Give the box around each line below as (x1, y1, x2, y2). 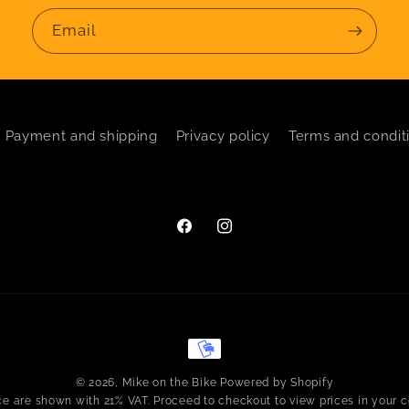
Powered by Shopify (220, 376, 334, 390)
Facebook (174, 227, 242, 244)
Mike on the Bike (121, 376, 217, 390)
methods (186, 366, 256, 385)
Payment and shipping (5, 127, 158, 143)
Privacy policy (175, 127, 270, 143)
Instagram (214, 227, 283, 244)
